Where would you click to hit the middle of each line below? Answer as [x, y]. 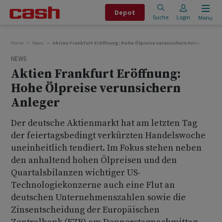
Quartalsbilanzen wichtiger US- [76, 173]
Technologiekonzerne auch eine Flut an [93, 185]
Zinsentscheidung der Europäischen [85, 210]
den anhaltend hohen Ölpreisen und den [94, 160]
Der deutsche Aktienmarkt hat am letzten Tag [104, 123]
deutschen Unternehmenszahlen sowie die [98, 197]
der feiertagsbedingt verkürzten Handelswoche [108, 136]
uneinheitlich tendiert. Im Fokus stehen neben [106, 148]
